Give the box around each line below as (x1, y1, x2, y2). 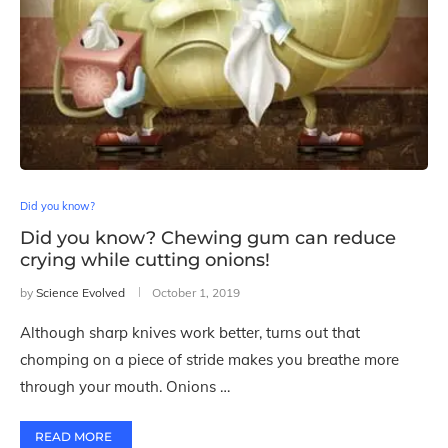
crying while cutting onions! (20, 249, 270, 271)
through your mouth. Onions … (20, 377, 230, 396)
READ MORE (35, 429, 112, 444)
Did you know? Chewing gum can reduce (20, 227, 396, 249)
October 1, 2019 (152, 285, 240, 300)
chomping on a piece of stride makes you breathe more (20, 350, 399, 369)
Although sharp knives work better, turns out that (20, 323, 360, 342)
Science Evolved (36, 285, 125, 300)
